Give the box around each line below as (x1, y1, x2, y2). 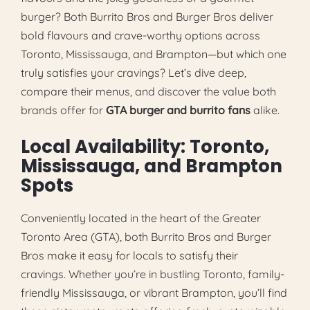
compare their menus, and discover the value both (21, 84, 276, 98)
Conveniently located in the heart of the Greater (21, 210, 261, 225)
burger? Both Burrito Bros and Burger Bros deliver (21, 9, 273, 24)
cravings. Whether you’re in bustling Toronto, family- (21, 266, 284, 281)
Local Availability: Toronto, (21, 134, 269, 159)
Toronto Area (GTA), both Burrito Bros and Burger (21, 229, 271, 244)
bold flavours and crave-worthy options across (21, 28, 260, 42)
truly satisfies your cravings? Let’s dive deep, (21, 65, 246, 80)
